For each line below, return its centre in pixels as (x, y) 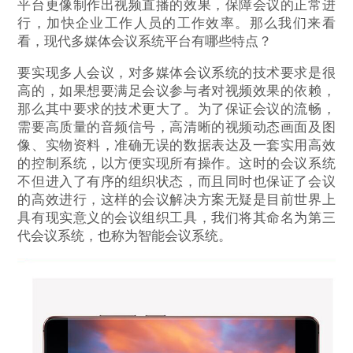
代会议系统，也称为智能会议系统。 (125, 236)
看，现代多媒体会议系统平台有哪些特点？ (145, 42)
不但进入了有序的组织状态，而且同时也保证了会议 (176, 181)
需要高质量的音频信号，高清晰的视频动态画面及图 (176, 127)
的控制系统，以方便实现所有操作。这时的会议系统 (176, 163)
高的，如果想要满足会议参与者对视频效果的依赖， (176, 91)
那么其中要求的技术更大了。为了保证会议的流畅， (176, 109)
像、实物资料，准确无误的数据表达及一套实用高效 (176, 145)
